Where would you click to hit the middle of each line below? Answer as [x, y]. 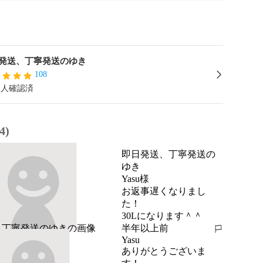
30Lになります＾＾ [162, 216]
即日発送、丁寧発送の [168, 154]
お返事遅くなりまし [163, 191]
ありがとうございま [163, 251]
